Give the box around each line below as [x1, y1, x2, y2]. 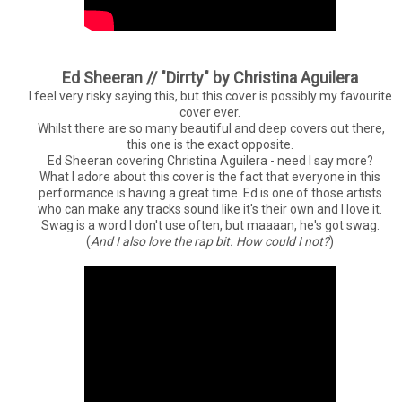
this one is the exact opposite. [127, 136, 293, 152]
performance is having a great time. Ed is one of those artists [38, 185, 382, 200]
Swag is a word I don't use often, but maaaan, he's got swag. [40, 217, 380, 232]
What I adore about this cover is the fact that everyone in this [39, 169, 380, 184]
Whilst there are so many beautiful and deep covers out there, [35, 120, 385, 135]
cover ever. [179, 104, 240, 119]
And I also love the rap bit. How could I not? [91, 233, 329, 249]
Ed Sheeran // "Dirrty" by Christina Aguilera [62, 67, 358, 87]
